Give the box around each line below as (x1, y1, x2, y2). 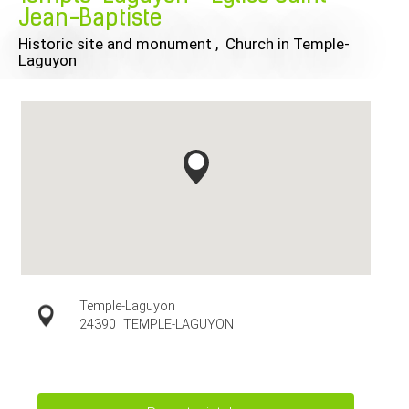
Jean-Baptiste (18, 8, 162, 31)
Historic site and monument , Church (18, 35, 278, 53)
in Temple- (278, 35, 350, 53)
